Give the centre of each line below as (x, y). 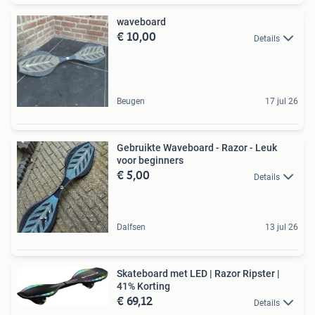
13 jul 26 (282, 227)
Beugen (131, 102)
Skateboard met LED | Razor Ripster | (198, 274)
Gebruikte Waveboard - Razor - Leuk (197, 148)
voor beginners (150, 161)
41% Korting (143, 287)
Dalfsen (131, 227)
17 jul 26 (282, 102)
